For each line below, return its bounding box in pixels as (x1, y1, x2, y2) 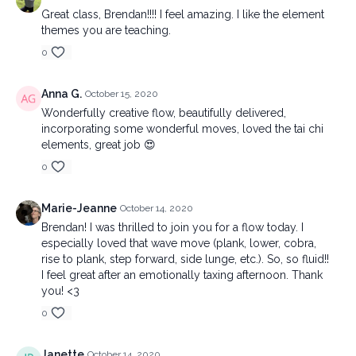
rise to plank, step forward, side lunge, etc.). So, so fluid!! (41, 253, 329, 265)
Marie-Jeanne (41, 202, 117, 215)
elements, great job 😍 (41, 138, 156, 151)
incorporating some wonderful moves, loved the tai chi (41, 122, 323, 135)
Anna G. (41, 87, 82, 100)
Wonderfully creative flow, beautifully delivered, (41, 106, 286, 119)
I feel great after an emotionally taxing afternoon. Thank (41, 269, 323, 281)
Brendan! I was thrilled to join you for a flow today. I (41, 221, 304, 234)
